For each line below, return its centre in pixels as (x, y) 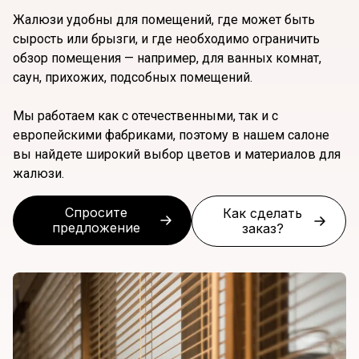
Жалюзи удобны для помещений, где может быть (164, 20)
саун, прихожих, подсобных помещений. (133, 78)
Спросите (96, 212)
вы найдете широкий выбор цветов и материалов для (177, 155)
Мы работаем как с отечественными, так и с (145, 116)
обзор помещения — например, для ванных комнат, (167, 58)
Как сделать (263, 213)
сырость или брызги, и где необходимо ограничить (166, 39)
